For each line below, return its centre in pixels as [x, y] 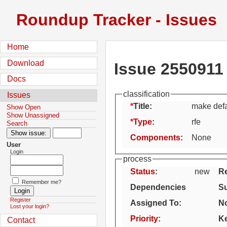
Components [155, 138]
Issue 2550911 [169, 69]
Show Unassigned [33, 115]
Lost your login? [29, 206]
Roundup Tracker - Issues [117, 20]
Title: [143, 106]
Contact [21, 220]
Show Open [24, 107]
